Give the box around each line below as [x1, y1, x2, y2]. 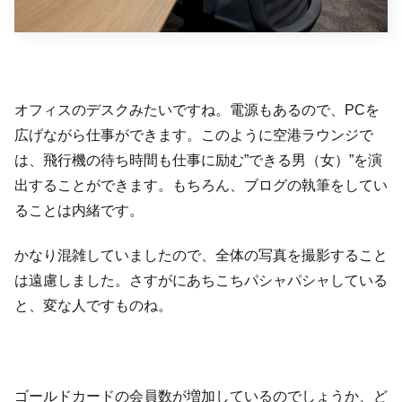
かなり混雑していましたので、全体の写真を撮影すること [14, 247, 388, 263]
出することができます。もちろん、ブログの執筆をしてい [14, 177, 388, 193]
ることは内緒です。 [14, 202, 144, 218]
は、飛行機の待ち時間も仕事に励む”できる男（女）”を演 [14, 152, 382, 168]
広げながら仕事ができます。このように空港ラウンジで [14, 127, 373, 143]
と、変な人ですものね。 [14, 297, 172, 313]
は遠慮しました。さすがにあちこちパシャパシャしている [14, 272, 388, 288]
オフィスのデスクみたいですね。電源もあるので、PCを [14, 101, 380, 118]
